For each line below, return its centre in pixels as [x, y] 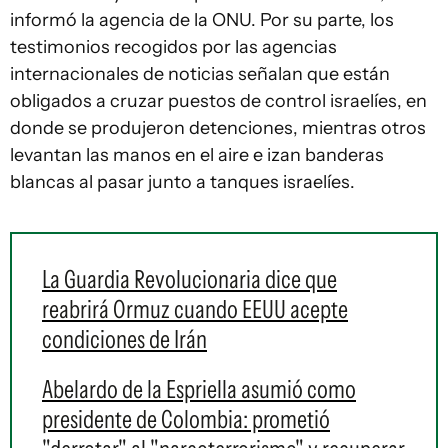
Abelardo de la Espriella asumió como [199, 389]
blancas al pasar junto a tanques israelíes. [182, 182]
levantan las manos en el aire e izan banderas [197, 155]
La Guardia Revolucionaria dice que [189, 279]
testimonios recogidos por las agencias [173, 47]
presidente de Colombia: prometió [186, 419]
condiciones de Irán [124, 339]
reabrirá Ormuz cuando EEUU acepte [195, 309]
